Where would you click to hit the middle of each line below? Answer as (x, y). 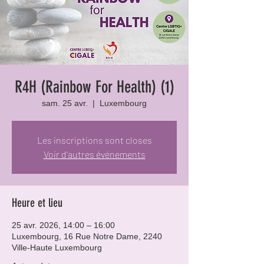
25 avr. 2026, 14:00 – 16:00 (63, 225)
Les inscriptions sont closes (94, 140)
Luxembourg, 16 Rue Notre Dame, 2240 (87, 236)
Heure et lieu (37, 203)
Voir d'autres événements (94, 154)
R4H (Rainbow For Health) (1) (94, 87)
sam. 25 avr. (65, 103)
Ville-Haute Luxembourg (57, 247)
